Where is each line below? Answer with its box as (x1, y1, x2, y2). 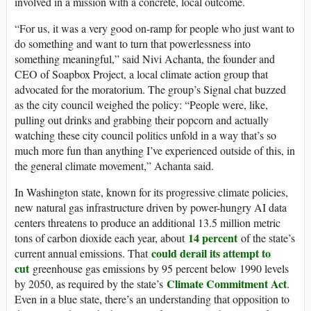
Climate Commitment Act (167, 276, 287, 292)
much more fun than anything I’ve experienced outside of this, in (15, 143, 295, 158)
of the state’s (237, 230, 295, 246)
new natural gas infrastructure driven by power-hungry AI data (15, 200, 287, 215)
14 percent (188, 230, 237, 246)
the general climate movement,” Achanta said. (15, 158, 214, 174)
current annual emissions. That (15, 246, 151, 261)
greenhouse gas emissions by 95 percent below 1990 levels (29, 261, 289, 276)
